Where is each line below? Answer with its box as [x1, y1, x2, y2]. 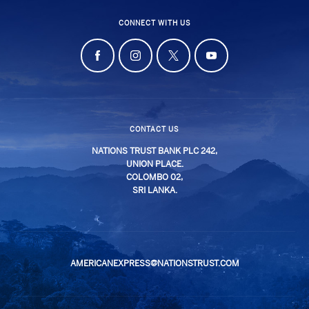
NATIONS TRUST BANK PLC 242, [92, 146, 217, 157]
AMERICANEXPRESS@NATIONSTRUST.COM [70, 259, 239, 269]
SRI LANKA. [132, 186, 177, 196]
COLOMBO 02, [126, 172, 183, 183]
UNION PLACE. [126, 159, 183, 170]
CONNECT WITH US [118, 19, 191, 28]
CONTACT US [130, 125, 179, 134]
